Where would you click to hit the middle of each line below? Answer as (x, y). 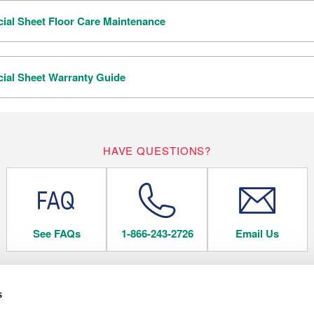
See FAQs (56, 233)
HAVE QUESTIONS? (157, 150)
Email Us (258, 233)
